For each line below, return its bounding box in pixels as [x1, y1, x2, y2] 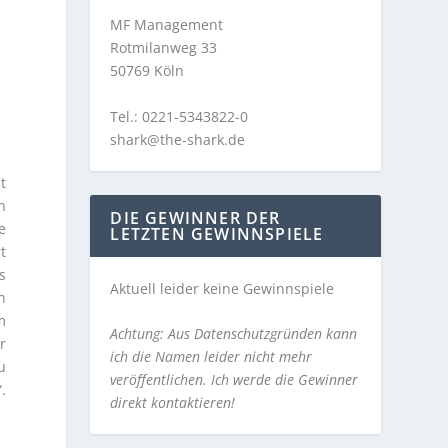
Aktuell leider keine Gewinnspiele [110, 278, 335, 298]
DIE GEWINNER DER [110, 206, 281, 229]
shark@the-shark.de [110, 129, 246, 149]
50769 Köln [110, 61, 185, 81]
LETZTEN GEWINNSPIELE [110, 222, 324, 245]
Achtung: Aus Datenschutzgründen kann [110, 324, 358, 344]
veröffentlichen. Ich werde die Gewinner [110, 370, 359, 390]
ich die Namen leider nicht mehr [110, 347, 313, 367]
